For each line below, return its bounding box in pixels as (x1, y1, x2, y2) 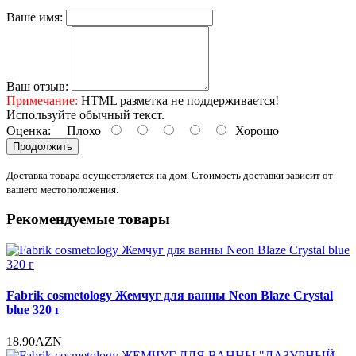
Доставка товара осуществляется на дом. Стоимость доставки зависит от (6, 168, 333, 181)
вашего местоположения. (6, 183, 118, 195)
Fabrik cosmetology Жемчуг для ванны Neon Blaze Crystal (6, 288, 333, 303)
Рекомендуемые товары (6, 211, 170, 228)
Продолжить (13, 140, 72, 153)
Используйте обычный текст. (6, 107, 164, 122)
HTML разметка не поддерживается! (78, 93, 279, 107)
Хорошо (229, 123, 279, 137)
